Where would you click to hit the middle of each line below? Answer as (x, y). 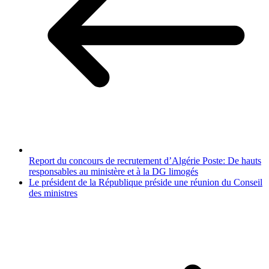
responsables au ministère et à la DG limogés (113, 172)
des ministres (53, 193)
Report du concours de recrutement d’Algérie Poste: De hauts (145, 161)
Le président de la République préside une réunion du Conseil (146, 183)
